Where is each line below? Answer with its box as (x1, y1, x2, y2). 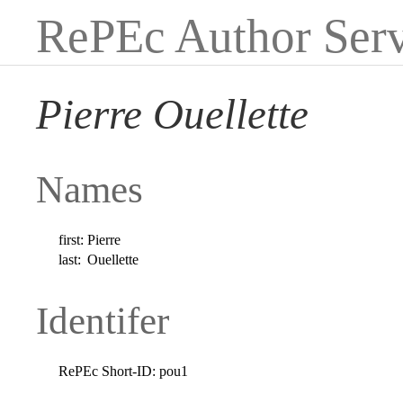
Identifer (36, 299, 169, 342)
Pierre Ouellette (36, 91, 309, 139)
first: (58, 231, 85, 247)
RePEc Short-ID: (58, 363, 157, 379)
